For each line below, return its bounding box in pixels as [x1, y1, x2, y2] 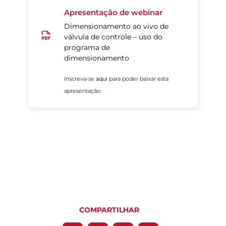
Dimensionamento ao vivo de [64, 22, 168, 31]
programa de [64, 43, 110, 52]
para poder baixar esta [107, 75, 168, 83]
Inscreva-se [64, 75, 96, 83]
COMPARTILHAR [79, 205, 139, 215]
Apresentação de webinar [64, 8, 162, 18]
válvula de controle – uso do [64, 32, 162, 42]
